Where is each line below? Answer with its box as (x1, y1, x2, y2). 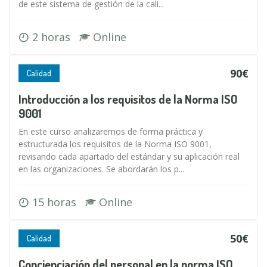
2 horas (29, 30, 79, 44)
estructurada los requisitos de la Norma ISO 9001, (18, 138, 212, 150)
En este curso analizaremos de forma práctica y (18, 126, 203, 137)
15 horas (29, 195, 85, 209)
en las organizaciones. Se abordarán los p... (18, 163, 184, 175)
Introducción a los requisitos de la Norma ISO (18, 91, 238, 107)
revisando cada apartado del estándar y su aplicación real (18, 151, 240, 162)
